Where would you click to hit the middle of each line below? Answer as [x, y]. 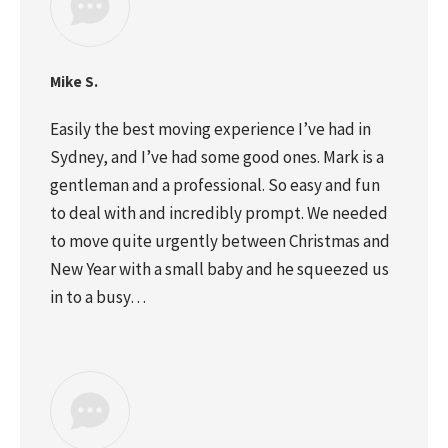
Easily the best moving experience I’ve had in [210, 128]
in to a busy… [98, 296]
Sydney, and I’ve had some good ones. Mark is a [217, 156]
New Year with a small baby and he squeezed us [219, 268]
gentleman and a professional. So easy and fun [215, 184]
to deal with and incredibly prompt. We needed [219, 212]
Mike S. [74, 81]
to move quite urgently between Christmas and [220, 240]
